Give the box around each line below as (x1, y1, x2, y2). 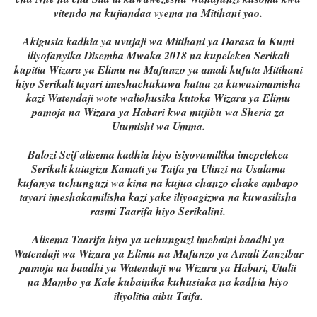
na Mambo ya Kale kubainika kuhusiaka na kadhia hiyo (28, 274, 289, 290)
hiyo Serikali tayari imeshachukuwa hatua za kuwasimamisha (16, 76, 301, 92)
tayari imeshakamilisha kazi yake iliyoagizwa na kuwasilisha (19, 189, 297, 205)
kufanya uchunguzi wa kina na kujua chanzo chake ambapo (18, 175, 299, 191)
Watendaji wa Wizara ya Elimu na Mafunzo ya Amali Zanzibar (13, 246, 304, 262)
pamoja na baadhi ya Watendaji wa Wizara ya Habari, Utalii (20, 260, 297, 276)
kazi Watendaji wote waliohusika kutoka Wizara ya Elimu (25, 90, 291, 106)
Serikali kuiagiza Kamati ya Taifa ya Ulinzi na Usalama (30, 161, 286, 177)
